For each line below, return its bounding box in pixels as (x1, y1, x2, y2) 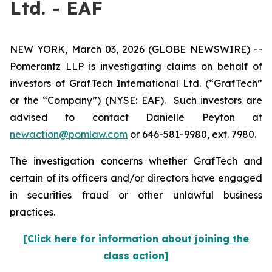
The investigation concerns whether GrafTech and (10, 155, 262, 167)
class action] (103, 250, 169, 262)
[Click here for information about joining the (23, 233, 249, 245)
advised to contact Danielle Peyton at (10, 111, 262, 123)
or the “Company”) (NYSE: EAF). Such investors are (10, 94, 262, 106)
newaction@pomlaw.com (10, 128, 127, 140)
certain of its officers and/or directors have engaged (10, 172, 262, 184)
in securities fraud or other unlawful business (10, 189, 262, 201)
